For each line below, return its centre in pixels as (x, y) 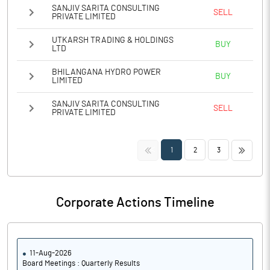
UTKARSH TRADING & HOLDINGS (113, 40)
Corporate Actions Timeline (135, 202)
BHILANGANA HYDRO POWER (106, 72)
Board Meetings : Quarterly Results (81, 264)
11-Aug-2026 (51, 253)
